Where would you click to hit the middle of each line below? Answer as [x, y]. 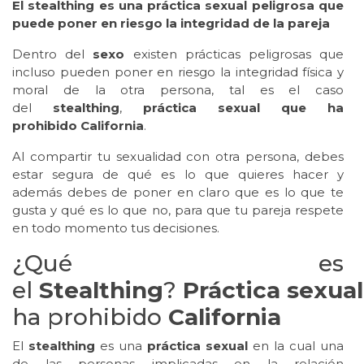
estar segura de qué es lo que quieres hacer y [178, 175]
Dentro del [53, 54]
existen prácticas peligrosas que [234, 54]
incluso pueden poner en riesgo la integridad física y [178, 72]
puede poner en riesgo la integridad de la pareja [171, 24]
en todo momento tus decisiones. [116, 228]
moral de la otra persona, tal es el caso [178, 90]
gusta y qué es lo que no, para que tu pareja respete [178, 210]
